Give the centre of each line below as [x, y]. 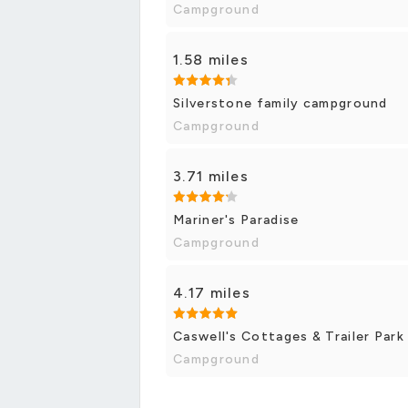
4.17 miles [212, 292]
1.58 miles [211, 59]
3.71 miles [211, 176]
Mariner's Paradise [236, 219]
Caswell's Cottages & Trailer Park [289, 336]
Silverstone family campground [280, 103]
